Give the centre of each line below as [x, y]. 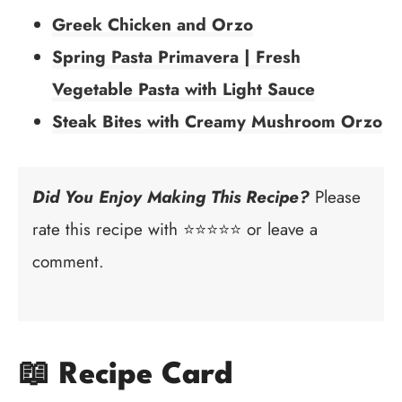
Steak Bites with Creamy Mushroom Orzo [217, 122]
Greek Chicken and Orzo [153, 25]
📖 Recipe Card [126, 376]
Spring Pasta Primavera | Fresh [176, 57]
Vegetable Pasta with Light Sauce [184, 90]
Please [335, 197]
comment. [68, 262]
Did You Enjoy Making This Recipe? [171, 197]
